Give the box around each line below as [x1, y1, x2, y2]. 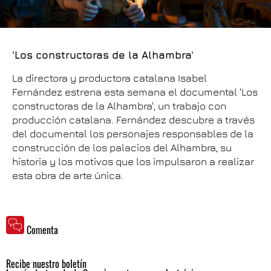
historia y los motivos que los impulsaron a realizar [12, 155, 254, 168]
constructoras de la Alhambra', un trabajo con [12, 99, 226, 112]
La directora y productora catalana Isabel [12, 71, 207, 84]
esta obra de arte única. [12, 169, 123, 181]
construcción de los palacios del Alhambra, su [12, 141, 232, 154]
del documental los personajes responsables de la [12, 127, 253, 140]
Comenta [27, 222, 58, 237]
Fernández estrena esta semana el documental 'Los [12, 85, 258, 98]
